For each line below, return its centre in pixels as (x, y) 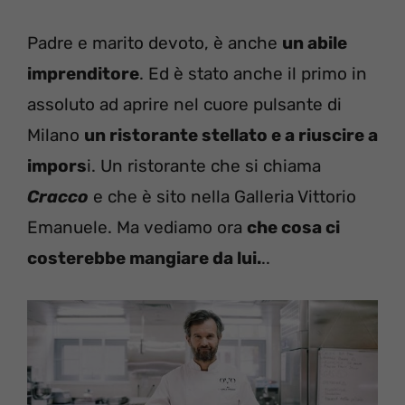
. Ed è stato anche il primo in (253, 74)
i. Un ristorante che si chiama (204, 166)
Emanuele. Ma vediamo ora (137, 228)
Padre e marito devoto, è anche (155, 43)
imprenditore (83, 74)
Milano (56, 136)
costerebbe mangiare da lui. (144, 259)
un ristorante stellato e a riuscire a (231, 136)
